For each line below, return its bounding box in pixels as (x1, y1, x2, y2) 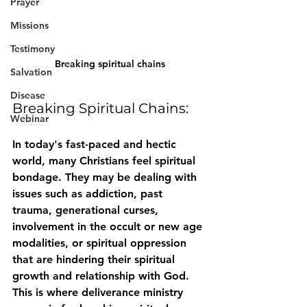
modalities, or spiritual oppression (12, 236, 190, 249)
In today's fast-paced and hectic (12, 137, 180, 151)
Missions (10, 19, 49, 32)
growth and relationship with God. (12, 269, 193, 282)
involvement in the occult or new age (12, 219, 206, 233)
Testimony (10, 42, 55, 55)
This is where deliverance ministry (12, 285, 186, 299)
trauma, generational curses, (12, 203, 162, 217)
